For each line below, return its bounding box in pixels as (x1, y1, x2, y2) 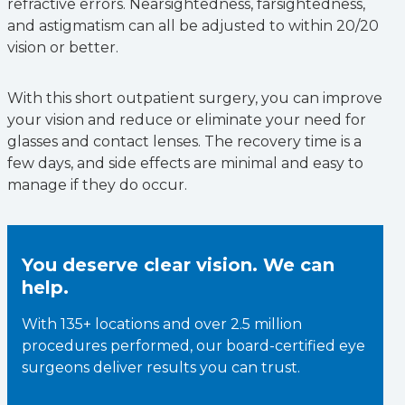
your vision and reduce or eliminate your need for (7, 111, 366, 128)
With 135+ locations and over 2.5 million (22, 316, 302, 333)
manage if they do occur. (7, 176, 187, 193)
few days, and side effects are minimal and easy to (7, 155, 363, 172)
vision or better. (7, 39, 118, 56)
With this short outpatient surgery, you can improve (7, 89, 382, 107)
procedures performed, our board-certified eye (22, 337, 365, 354)
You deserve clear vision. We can (22, 254, 334, 276)
